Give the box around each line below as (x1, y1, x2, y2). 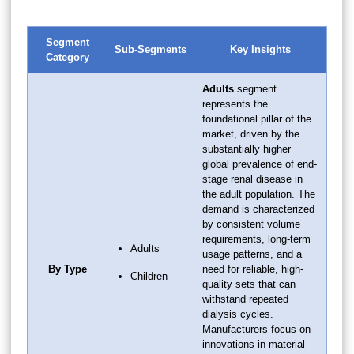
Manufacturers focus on (202, 322, 311, 335)
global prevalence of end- (202, 157, 317, 170)
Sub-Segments (115, 43, 186, 55)
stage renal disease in (202, 172, 303, 185)
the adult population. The (202, 187, 315, 200)
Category (45, 51, 89, 63)
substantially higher (202, 142, 291, 155)
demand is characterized (202, 202, 314, 215)
